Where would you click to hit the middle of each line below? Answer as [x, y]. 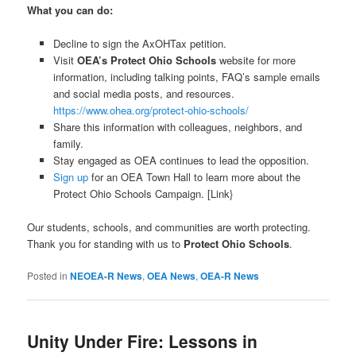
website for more [255, 60]
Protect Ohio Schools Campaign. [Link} [143, 193]
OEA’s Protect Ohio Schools [146, 60]
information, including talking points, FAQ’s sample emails [186, 76]
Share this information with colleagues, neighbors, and [177, 126]
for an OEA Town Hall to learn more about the [194, 176]
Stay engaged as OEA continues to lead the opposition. [181, 160]
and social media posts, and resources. [143, 93]
